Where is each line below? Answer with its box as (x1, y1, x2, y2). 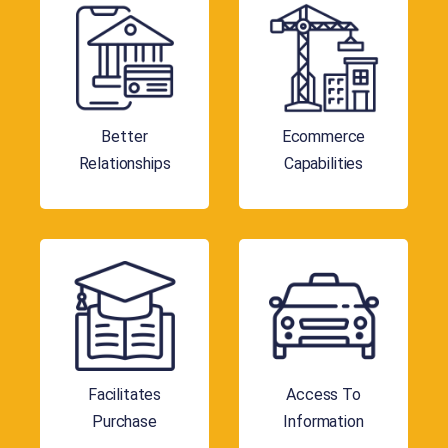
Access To (286, 384, 361, 404)
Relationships (78, 153, 171, 173)
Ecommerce (281, 126, 366, 146)
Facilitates (87, 384, 162, 404)
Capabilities (283, 153, 364, 173)
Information (283, 411, 364, 431)
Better (101, 126, 148, 146)
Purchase (92, 411, 157, 431)
